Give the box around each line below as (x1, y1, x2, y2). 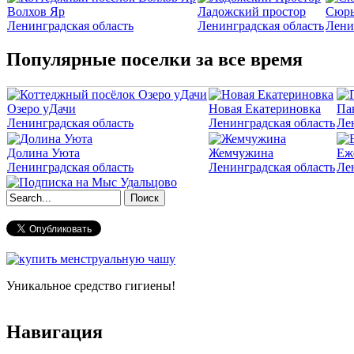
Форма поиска (6, 205, 130, 227)
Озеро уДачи (7, 102, 76, 116)
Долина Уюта (7, 146, 80, 160)
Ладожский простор (198, 4, 306, 18)
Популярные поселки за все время (6, 49, 303, 70)
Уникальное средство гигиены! (6, 279, 175, 293)
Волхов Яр (7, 4, 65, 18)
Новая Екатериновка (209, 102, 321, 116)
